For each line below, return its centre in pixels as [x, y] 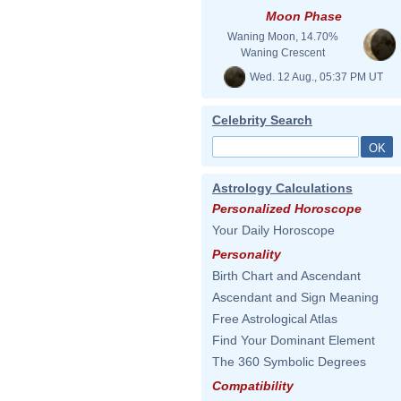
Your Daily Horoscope [273, 230]
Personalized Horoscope [287, 209]
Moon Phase [303, 16]
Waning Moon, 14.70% [283, 37]
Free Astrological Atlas [275, 319]
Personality [247, 254]
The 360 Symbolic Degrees [289, 362]
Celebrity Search [262, 120]
